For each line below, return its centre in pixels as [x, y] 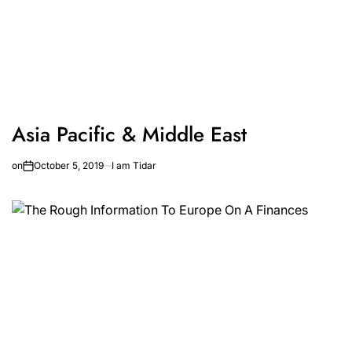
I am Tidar [134, 166]
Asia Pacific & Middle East [129, 135]
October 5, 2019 [69, 166]
